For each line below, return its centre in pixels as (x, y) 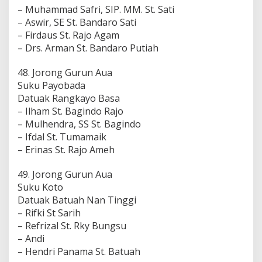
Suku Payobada (51, 85)
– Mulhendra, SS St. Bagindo (79, 124)
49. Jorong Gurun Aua (65, 174)
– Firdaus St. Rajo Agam (68, 35)
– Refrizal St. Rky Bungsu (72, 225)
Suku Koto (40, 187)
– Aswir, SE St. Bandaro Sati (77, 22)
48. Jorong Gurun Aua (65, 72)
